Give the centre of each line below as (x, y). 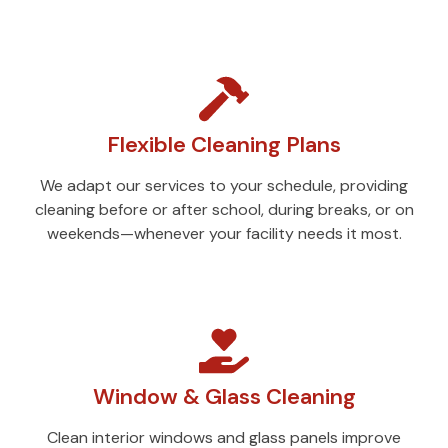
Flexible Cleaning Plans (224, 145)
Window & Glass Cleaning (224, 397)
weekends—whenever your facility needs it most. (224, 234)
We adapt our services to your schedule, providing (224, 186)
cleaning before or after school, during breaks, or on (224, 210)
